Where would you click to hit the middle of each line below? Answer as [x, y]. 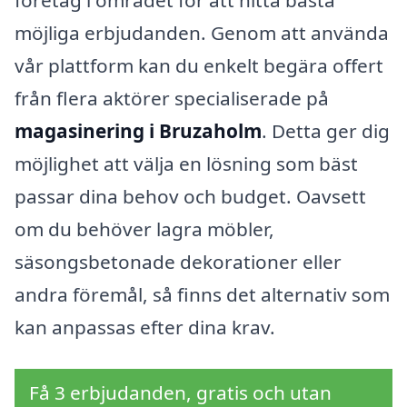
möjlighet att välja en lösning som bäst [186, 163]
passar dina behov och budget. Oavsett [190, 196]
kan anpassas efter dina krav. [145, 327]
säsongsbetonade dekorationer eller [178, 261]
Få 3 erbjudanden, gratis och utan [180, 392]
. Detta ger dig [326, 130]
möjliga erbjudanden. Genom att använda [202, 32]
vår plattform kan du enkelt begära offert [199, 65]
